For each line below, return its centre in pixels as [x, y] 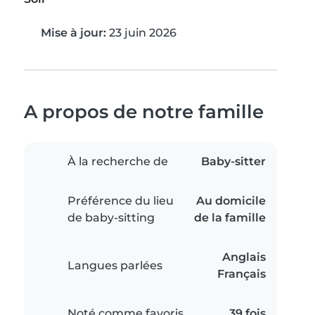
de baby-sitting [111, 218]
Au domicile [231, 201]
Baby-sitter [233, 162]
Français [242, 274]
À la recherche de [118, 162]
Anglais [244, 257]
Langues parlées [115, 266]
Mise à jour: [73, 33]
